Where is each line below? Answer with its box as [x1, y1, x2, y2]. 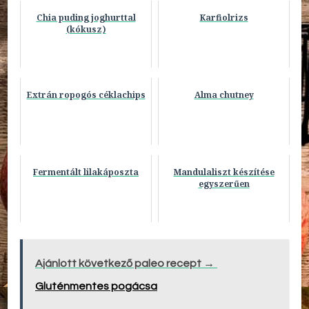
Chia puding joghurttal [36, 11, 136, 23]
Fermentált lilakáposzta [33, 166, 139, 178]
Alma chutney [194, 88, 254, 101]
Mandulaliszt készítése [173, 166, 275, 178]
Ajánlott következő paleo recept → [35, 257, 215, 269]
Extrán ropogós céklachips [26, 88, 146, 101]
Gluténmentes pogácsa [35, 280, 157, 292]
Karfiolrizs [199, 11, 248, 23]
